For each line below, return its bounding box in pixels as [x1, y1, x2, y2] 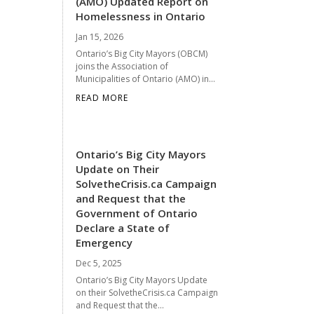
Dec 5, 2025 [76, 257, 123, 269]
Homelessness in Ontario [76, 8, 206, 23]
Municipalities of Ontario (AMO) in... [76, 72, 216, 85]
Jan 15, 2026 [76, 30, 124, 43]
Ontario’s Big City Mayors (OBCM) [76, 47, 208, 60]
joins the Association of [76, 60, 169, 72]
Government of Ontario [76, 205, 198, 220]
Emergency [76, 235, 133, 250]
